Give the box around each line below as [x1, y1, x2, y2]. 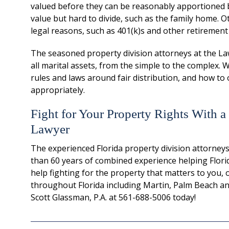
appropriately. [31, 84, 85, 96]
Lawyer [31, 122, 70, 136]
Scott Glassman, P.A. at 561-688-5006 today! [31, 192, 196, 203]
